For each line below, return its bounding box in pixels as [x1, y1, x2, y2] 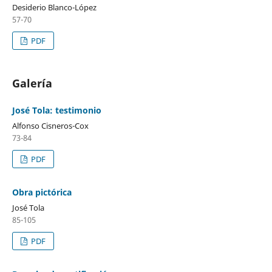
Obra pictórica [12, 186, 72, 198]
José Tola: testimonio [12, 104, 101, 116]
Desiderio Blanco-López [12, 1, 97, 13]
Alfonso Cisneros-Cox [12, 120, 89, 131]
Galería [12, 75, 52, 90]
